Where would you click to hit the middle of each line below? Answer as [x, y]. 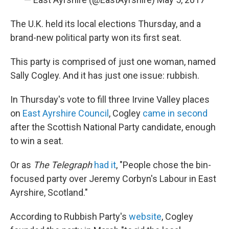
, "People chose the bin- [164, 165]
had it [105, 165]
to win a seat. [37, 141]
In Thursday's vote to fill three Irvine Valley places [110, 99]
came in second [175, 113]
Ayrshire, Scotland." [49, 192]
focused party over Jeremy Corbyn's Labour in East [113, 179]
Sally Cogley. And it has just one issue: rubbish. [105, 75]
